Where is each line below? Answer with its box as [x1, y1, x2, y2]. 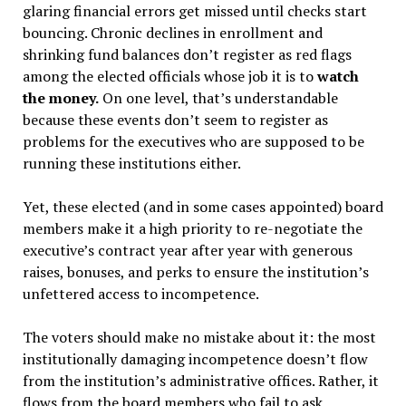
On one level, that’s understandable [98, 87, 338, 108]
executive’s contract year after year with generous [22, 239, 353, 260]
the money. [22, 87, 99, 108]
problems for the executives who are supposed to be [22, 130, 364, 151]
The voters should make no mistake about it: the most [22, 326, 376, 347]
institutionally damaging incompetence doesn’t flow [22, 348, 368, 369]
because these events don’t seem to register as [22, 109, 328, 130]
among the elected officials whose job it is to [22, 65, 317, 86]
